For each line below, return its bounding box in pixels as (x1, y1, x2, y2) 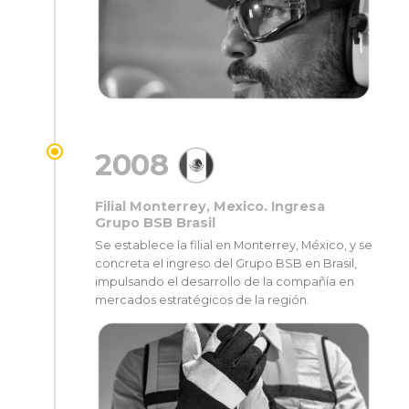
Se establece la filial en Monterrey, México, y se (95, 237, 372, 252)
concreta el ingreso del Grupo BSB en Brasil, (95, 256, 357, 270)
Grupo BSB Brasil (95, 214, 215, 231)
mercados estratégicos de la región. (95, 292, 309, 307)
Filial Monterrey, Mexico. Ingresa (95, 197, 325, 215)
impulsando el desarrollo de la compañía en (95, 274, 354, 288)
